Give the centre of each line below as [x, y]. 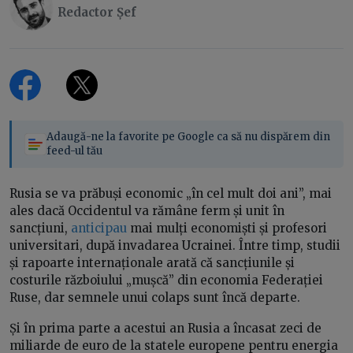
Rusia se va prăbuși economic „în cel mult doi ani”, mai [171, 194]
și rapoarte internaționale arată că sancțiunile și [152, 263]
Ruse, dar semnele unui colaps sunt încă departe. [156, 298]
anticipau [99, 229]
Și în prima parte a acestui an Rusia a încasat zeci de [165, 329]
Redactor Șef [97, 13]
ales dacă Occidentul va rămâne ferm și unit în [147, 211]
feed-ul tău [74, 151]
